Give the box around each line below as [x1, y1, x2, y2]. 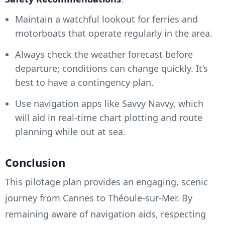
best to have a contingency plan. [15, 76, 154, 89]
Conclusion [5, 155, 65, 170]
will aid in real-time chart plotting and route [15, 111, 202, 124]
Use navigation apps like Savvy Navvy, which [15, 97, 203, 110]
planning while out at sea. [15, 126, 126, 138]
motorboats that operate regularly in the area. [15, 27, 212, 40]
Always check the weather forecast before [15, 48, 193, 61]
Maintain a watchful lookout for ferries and [15, 13, 198, 26]
